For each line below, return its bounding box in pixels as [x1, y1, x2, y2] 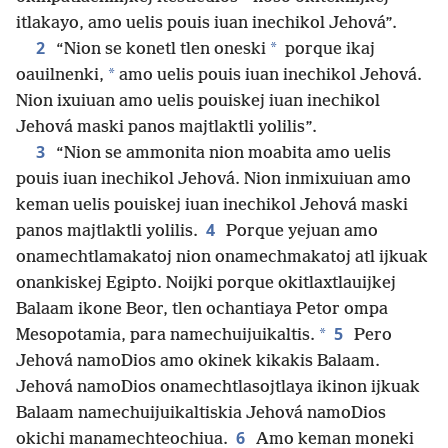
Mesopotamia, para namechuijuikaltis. [16, 326, 315, 346]
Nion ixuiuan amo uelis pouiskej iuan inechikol [16, 92, 380, 112]
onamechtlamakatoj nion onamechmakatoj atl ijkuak [16, 248, 428, 268]
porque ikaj [281, 40, 375, 60]
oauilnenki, [16, 66, 104, 86]
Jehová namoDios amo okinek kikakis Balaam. [16, 352, 380, 372]
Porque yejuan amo [222, 222, 378, 242]
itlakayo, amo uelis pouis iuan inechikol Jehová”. [16, 14, 397, 34]
